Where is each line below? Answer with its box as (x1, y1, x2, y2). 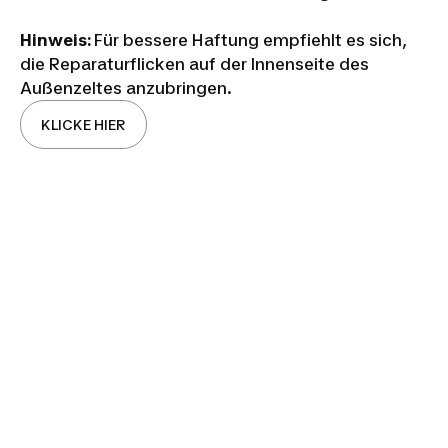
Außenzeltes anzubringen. (20, 77, 232, 98)
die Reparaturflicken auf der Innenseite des (20, 53, 369, 74)
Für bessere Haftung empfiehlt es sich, (94, 29, 407, 50)
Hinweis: (20, 29, 94, 50)
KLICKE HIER (41, 115, 126, 133)
